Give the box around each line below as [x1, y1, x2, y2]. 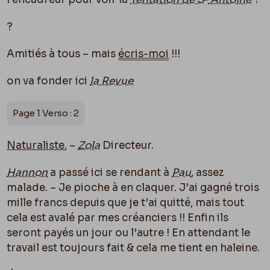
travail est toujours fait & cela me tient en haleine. [7, 241, 260, 254]
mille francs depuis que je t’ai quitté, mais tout [7, 196, 245, 209]
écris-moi [118, 47, 169, 60]
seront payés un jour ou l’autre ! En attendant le [7, 226, 251, 239]
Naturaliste [7, 139, 65, 152]
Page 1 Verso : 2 [13, 107, 80, 119]
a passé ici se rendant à [48, 166, 172, 179]
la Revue [90, 74, 134, 87]
